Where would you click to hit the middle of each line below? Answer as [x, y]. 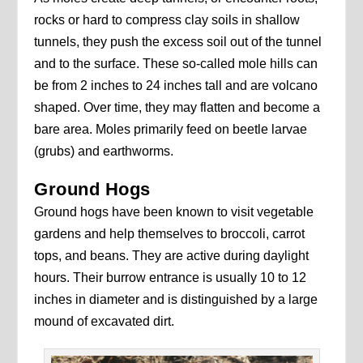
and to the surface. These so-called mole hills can [176, 64]
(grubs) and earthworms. [104, 152]
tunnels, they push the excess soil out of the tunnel [178, 42]
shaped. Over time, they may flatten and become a [177, 108]
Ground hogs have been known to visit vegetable [174, 212]
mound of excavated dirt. [105, 322]
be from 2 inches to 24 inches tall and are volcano [176, 86]
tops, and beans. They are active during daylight [172, 256]
